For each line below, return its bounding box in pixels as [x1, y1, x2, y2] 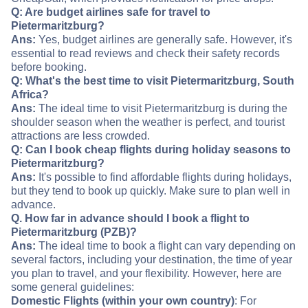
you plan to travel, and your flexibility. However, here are [11, 267, 282, 280]
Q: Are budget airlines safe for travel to [11, 6, 210, 19]
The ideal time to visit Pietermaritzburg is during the [36, 102, 287, 115]
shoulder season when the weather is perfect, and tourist [11, 116, 285, 129]
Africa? [11, 89, 49, 101]
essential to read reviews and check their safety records [11, 47, 280, 60]
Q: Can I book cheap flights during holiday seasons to [11, 144, 291, 156]
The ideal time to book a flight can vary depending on [36, 240, 296, 252]
